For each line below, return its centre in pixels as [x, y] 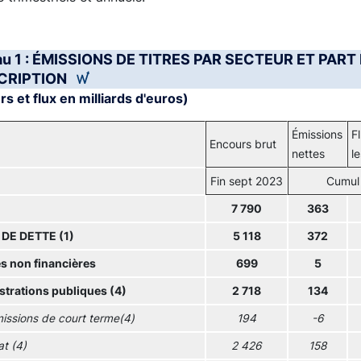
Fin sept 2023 [247, 181]
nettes [308, 154]
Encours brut [243, 144]
